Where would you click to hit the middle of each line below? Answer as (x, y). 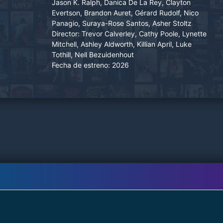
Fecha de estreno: (81, 65)
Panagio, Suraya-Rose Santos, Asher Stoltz (122, 23)
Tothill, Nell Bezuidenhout (93, 54)
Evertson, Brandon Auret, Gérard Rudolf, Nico (125, 12)
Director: (66, 33)
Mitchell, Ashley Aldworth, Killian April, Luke (122, 44)
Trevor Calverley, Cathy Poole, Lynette (144, 33)
